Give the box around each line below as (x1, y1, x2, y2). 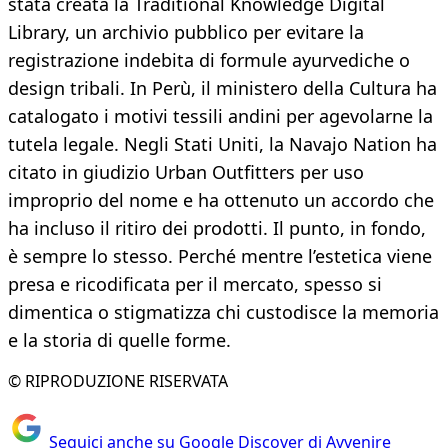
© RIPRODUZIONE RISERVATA (8, 370, 228, 393)
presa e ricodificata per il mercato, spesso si (8, 272, 382, 297)
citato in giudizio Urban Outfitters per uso (8, 160, 364, 185)
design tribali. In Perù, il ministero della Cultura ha (8, 76, 437, 101)
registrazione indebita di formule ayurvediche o (8, 48, 410, 73)
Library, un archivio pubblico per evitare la (8, 20, 364, 45)
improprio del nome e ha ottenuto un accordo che (8, 188, 434, 213)
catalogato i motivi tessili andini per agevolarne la (8, 104, 433, 129)
